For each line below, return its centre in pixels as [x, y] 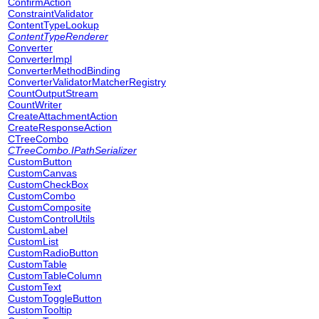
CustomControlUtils [51, 219]
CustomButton [40, 162]
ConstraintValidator [51, 14]
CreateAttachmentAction [63, 116]
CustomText [35, 287]
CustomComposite [49, 207]
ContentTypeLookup [53, 25]
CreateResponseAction [60, 127]
